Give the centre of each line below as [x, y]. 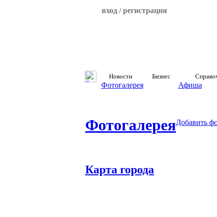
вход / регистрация [134, 10]
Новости [121, 76]
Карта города [120, 169]
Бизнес [161, 76]
